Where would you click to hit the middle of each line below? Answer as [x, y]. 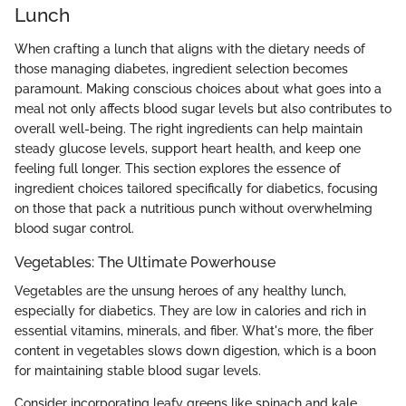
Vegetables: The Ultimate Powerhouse [145, 262]
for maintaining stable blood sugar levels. [138, 371]
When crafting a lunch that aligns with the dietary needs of [190, 49]
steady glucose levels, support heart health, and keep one [188, 149]
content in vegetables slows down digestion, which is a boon [195, 351]
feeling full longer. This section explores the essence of [178, 169]
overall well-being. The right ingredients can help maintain [188, 129]
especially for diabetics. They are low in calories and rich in [190, 311]
